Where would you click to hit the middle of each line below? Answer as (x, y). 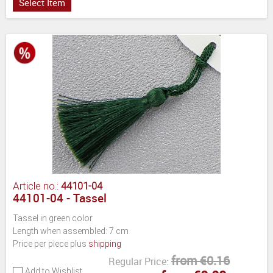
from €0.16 (200, 260)
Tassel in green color (53, 218)
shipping (105, 243)
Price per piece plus (51, 243)
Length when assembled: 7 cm (71, 231)
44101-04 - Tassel (60, 198)
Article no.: (37, 186)
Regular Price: (139, 261)
